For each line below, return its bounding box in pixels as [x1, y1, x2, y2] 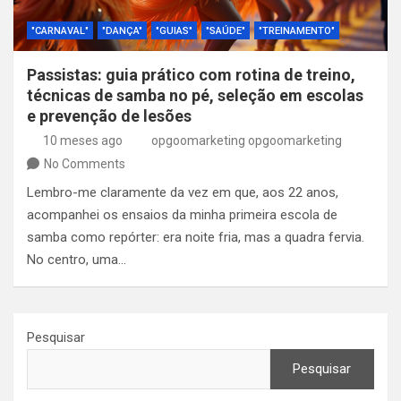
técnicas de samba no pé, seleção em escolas [27, 86, 363, 105]
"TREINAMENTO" [259, 25, 335, 37]
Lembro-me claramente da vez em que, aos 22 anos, [27, 184, 338, 200]
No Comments [44, 157, 125, 171]
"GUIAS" [156, 25, 192, 37]
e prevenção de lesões [27, 107, 192, 125]
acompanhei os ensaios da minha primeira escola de [27, 207, 337, 223]
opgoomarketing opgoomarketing [151, 133, 342, 148]
